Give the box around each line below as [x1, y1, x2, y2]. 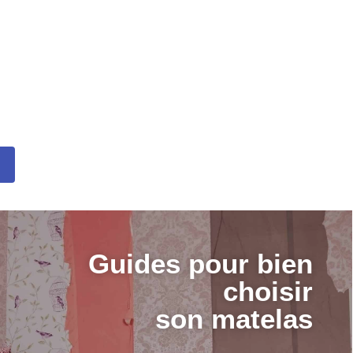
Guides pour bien [88, 247, 314, 279]
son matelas [155, 303, 314, 334]
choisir [223, 275, 314, 307]
